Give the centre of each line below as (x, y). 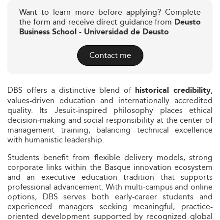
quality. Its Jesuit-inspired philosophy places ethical (110, 110)
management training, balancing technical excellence (110, 130)
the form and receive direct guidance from (97, 22)
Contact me (110, 55)
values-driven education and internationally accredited (110, 100)
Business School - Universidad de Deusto (94, 32)
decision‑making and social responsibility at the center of (110, 120)
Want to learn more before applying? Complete (110, 13)
